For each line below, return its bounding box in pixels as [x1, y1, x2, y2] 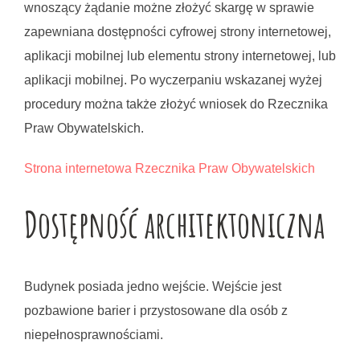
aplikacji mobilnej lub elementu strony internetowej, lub [24, 49, 336, 63]
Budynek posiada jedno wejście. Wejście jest [24, 280, 281, 293]
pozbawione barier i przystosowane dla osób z [24, 304, 288, 317]
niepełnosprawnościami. [24, 328, 163, 342]
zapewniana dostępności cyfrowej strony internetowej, [24, 25, 331, 39]
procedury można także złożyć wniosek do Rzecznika [24, 97, 328, 111]
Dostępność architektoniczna [24, 201, 325, 247]
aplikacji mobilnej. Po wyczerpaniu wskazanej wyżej [24, 73, 322, 87]
